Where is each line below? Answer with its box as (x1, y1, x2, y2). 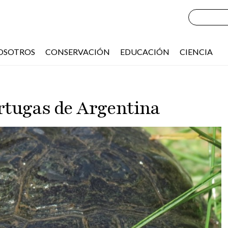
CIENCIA (180, 47, 213, 56)
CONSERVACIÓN (45, 47, 110, 56)
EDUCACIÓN (120, 47, 169, 56)
